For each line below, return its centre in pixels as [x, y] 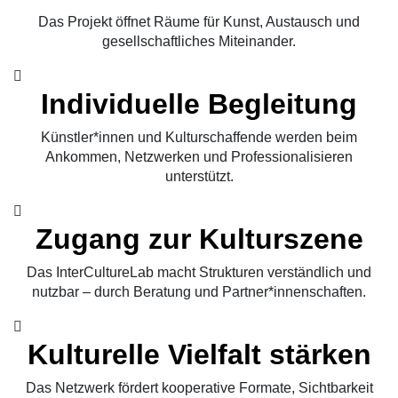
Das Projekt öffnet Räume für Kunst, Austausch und [199, 22]
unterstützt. [199, 177]
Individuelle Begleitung [199, 104]
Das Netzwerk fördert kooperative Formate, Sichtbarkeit [199, 388]
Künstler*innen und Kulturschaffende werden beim [199, 138]
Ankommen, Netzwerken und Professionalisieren [199, 157]
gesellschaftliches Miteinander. [199, 42]
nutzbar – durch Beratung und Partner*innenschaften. [199, 292]
